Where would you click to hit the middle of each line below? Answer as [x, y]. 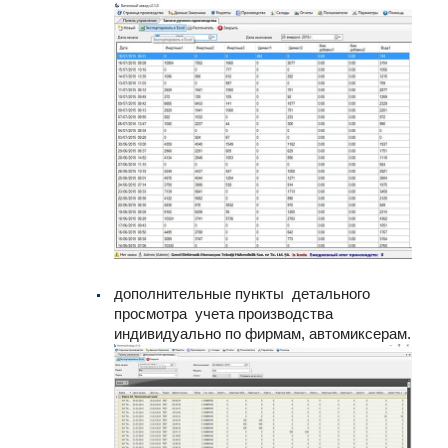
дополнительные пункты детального [242, 294]
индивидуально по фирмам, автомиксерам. [262, 334]
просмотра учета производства [223, 314]
